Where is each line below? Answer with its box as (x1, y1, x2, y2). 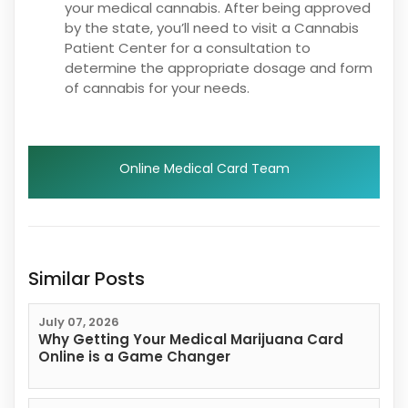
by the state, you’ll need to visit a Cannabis (65, 18, 359, 38)
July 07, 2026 (38, 313, 119, 331)
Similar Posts (28, 266, 145, 292)
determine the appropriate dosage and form (65, 58, 372, 78)
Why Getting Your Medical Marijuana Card (38, 330, 343, 350)
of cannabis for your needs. (65, 78, 250, 98)
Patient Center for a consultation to (65, 38, 311, 58)
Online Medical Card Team (118, 159, 290, 178)
